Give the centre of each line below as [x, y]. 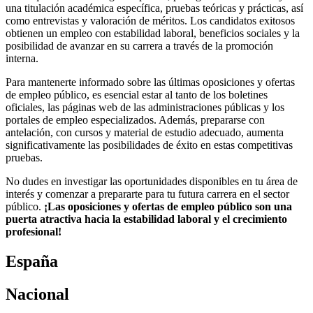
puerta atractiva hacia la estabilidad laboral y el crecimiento [146, 219]
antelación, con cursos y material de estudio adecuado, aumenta [145, 133]
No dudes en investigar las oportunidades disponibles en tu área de [152, 182]
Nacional [37, 294]
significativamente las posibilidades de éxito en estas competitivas [149, 145]
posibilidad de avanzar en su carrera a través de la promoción [139, 46]
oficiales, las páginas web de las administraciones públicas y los [145, 108]
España [32, 262]
